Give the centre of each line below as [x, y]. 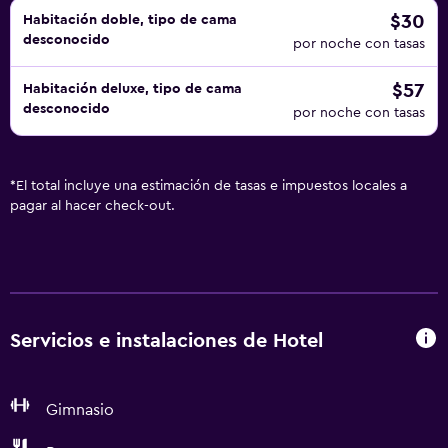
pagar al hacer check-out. [92, 206]
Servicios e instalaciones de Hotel [166, 340]
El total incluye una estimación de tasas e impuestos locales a [211, 186]
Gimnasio [80, 410]
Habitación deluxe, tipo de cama [132, 89]
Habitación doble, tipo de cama [130, 20]
